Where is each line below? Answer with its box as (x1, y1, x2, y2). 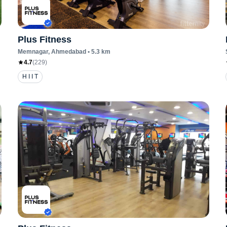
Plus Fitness (17, 34, 71, 45)
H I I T (22, 73, 38, 80)
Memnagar (17, 48, 48, 55)
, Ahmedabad (48, 48, 86, 55)
